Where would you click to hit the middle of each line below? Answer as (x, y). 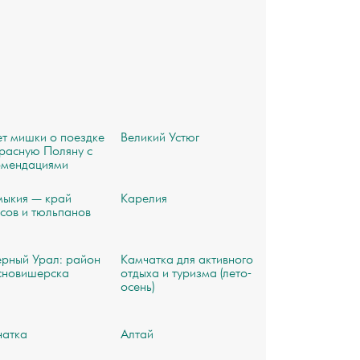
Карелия (143, 199)
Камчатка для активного (186, 260)
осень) (137, 288)
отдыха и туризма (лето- (186, 274)
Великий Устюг (160, 138)
